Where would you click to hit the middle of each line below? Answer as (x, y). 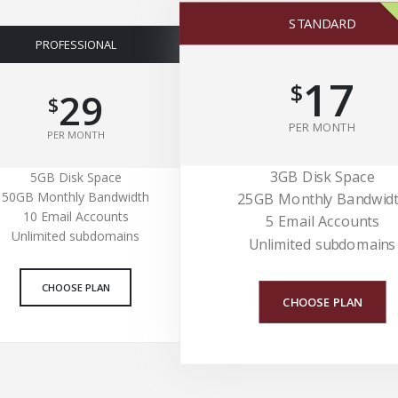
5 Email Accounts (322, 222)
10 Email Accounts (76, 217)
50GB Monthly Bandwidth (76, 197)
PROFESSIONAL (76, 45)
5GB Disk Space (76, 178)
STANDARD (322, 24)
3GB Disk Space (322, 176)
